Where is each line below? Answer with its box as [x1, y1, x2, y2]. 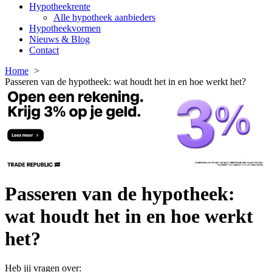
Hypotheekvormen [29, 23, 101, 34]
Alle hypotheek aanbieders [53, 12, 155, 23]
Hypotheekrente [29, 1, 90, 12]
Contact [29, 45, 59, 56]
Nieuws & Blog [29, 34, 90, 45]
